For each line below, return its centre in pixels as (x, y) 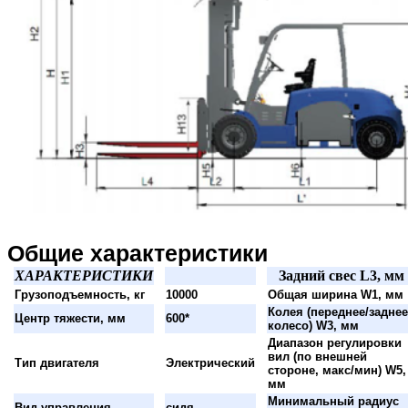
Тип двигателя (57, 363)
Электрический (210, 363)
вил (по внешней (317, 357)
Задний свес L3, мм (342, 275)
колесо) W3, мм (313, 326)
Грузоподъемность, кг (80, 295)
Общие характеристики (138, 253)
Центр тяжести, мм (70, 318)
